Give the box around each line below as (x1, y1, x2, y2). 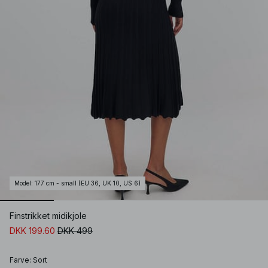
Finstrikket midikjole (10, 211, 87, 221)
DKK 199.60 (10, 226, 55, 236)
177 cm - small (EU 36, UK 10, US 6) (35, 179, 141, 187)
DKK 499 (57, 226, 93, 236)
